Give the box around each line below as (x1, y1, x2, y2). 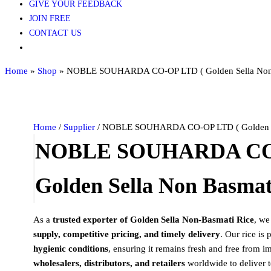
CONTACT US (29, 28, 82, 38)
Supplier (63, 122, 95, 132)
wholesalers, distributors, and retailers (33, 258, 185, 268)
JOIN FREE (29, 14, 71, 23)
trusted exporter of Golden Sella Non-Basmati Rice (52, 215, 254, 224)
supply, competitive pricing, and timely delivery (33, 229, 220, 239)
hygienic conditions (33, 244, 108, 253)
